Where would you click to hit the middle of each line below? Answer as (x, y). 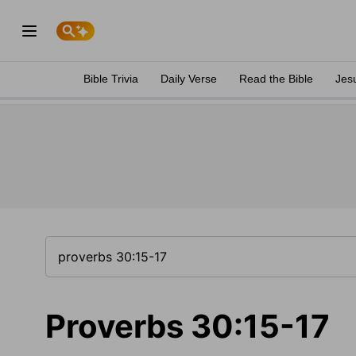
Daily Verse (189, 79)
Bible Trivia (111, 79)
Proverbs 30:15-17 (188, 326)
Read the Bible (276, 79)
